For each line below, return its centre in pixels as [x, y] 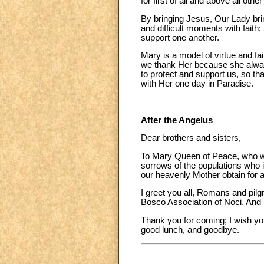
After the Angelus [177, 120]
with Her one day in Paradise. [197, 84]
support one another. [180, 37]
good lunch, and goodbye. [190, 230]
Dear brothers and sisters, [191, 138]
